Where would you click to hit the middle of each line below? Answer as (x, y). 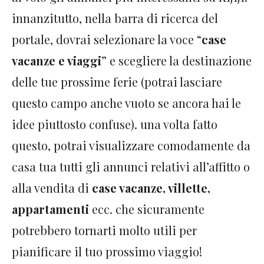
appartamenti (50, 209)
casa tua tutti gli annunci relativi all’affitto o (131, 167)
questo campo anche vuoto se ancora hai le (126, 103)
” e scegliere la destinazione (176, 61)
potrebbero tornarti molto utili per (104, 230)
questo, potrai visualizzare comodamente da (131, 146)
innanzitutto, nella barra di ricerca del (115, 18)
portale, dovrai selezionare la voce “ (107, 39)
